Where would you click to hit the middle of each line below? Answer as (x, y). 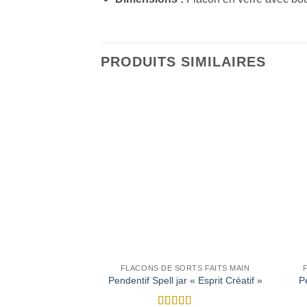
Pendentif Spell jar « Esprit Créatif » (185, 281)
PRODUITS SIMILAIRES (183, 61)
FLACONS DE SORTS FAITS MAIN (185, 268)
